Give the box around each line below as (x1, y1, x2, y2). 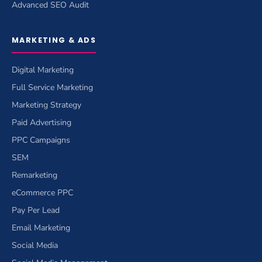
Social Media (12, 239, 58, 251)
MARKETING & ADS (12, 35, 96, 45)
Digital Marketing (12, 64, 74, 75)
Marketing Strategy (12, 99, 81, 111)
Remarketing (12, 169, 57, 181)
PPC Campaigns (12, 134, 70, 146)
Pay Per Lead (12, 204, 60, 216)
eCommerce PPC (12, 187, 73, 198)
